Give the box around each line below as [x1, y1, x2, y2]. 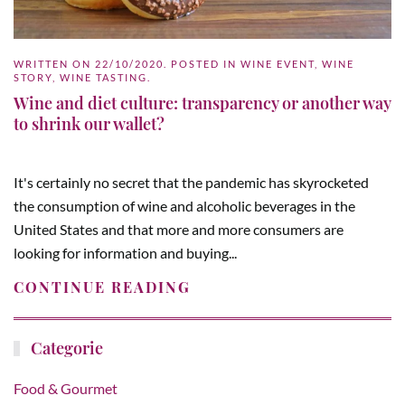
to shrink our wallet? [14, 112, 165, 135]
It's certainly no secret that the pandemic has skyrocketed [14, 173, 369, 191]
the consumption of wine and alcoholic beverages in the [14, 196, 355, 214]
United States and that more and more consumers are [14, 220, 344, 238]
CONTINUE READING [14, 277, 191, 297]
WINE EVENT [240, 57, 315, 70]
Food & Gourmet [14, 380, 118, 397]
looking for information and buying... [14, 243, 237, 261]
